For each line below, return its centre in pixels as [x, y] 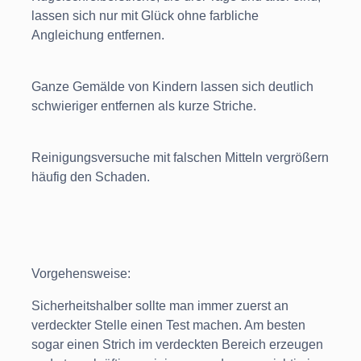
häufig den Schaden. [91, 177]
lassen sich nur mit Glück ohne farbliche [145, 16]
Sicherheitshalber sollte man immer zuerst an [160, 306]
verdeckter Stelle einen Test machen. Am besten [168, 326]
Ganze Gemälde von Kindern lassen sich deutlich [172, 87]
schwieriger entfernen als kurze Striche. [144, 106]
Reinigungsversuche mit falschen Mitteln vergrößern [180, 158]
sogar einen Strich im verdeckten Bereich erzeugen [177, 345]
